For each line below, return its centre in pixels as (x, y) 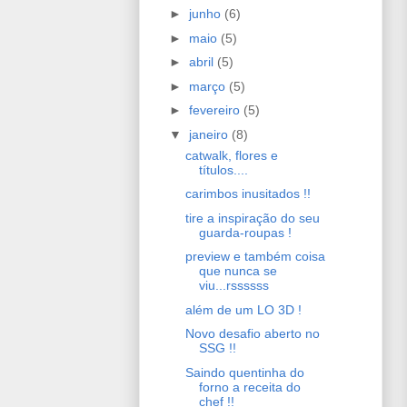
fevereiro (216, 110)
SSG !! (217, 348)
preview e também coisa (255, 257)
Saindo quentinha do (244, 372)
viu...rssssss (233, 286)
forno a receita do (249, 387)
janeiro (210, 134)
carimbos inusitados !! (248, 194)
